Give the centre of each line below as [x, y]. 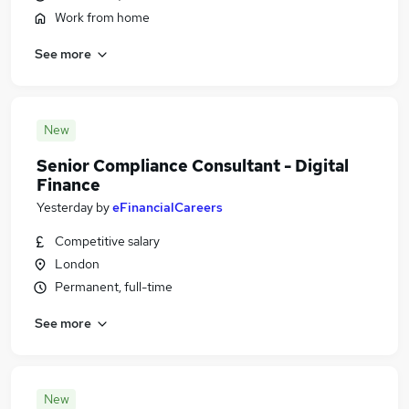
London [77, 264]
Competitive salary [107, 241]
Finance [68, 185]
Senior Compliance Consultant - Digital [193, 166]
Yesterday [65, 207]
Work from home [102, 17]
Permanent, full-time [114, 287]
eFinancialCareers [168, 207]
